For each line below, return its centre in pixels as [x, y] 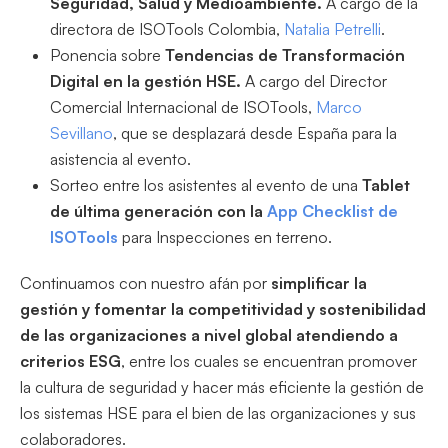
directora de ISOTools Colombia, [167, 28]
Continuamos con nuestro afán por [143, 282]
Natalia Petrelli [332, 28]
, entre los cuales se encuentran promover [269, 360]
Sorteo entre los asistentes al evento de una [206, 184]
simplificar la [317, 282]
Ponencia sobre [107, 54]
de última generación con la [158, 210]
